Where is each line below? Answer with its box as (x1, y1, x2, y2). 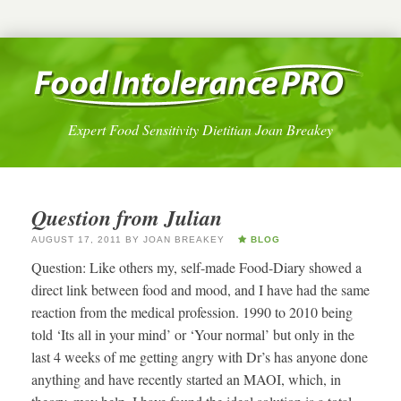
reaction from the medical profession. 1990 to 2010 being (31, 303, 353, 322)
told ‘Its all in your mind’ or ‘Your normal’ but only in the (31, 325, 354, 345)
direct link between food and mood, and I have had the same (31, 280, 370, 300)
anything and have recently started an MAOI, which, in (31, 370, 341, 389)
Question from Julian (31, 201, 222, 233)
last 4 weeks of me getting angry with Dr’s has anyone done (31, 347, 368, 367)
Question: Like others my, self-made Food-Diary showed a (31, 258, 362, 277)
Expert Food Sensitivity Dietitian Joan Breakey (68, 119, 333, 139)
